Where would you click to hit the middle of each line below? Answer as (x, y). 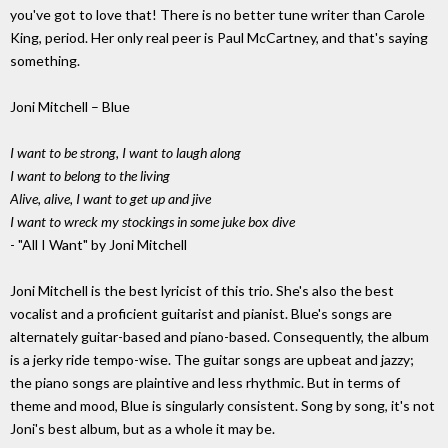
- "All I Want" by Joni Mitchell (98, 245)
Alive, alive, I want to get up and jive (110, 199)
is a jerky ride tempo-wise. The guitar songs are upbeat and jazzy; (212, 360)
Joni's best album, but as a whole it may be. (142, 429)
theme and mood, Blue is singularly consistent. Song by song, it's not (222, 406)
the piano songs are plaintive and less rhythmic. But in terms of (205, 383)
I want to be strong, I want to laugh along (125, 153)
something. (45, 61)
